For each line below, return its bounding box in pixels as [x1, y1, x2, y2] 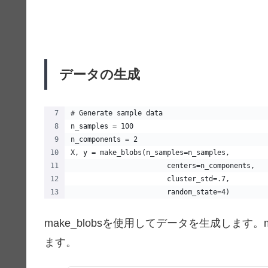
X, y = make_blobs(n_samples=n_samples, [71, 148, 230, 157]
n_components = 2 [71, 135, 138, 144]
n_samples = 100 [71, 121, 133, 130]
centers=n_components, [71, 161, 255, 170]
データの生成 [59, 67, 140, 83]
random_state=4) [71, 187, 230, 196]
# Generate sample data [71, 108, 163, 117]
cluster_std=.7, [71, 174, 230, 183]
